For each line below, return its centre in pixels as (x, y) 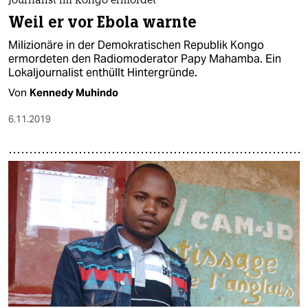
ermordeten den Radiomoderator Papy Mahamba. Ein (145, 59)
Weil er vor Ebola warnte (102, 23)
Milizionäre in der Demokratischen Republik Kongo (136, 45)
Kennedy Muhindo (74, 93)
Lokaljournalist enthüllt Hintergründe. (103, 73)
